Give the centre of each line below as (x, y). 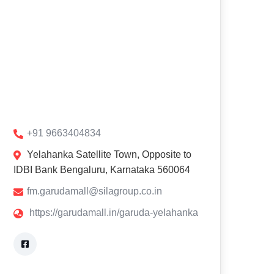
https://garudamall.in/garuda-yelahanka (114, 213)
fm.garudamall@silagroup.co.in (94, 191)
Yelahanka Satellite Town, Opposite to (109, 154)
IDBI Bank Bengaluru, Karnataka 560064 (102, 170)
